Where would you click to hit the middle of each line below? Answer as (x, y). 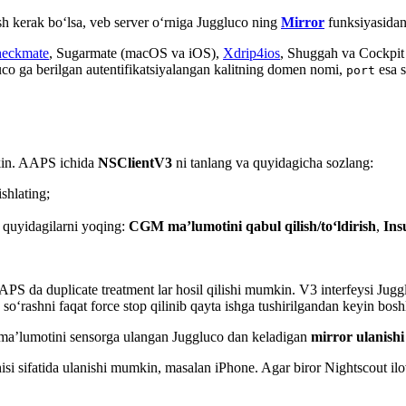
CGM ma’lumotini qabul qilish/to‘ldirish (252, 226)
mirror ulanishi (358, 336)
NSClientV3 (135, 162)
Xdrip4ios (251, 53)
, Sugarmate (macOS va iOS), (136, 53)
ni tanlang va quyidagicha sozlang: (273, 162)
